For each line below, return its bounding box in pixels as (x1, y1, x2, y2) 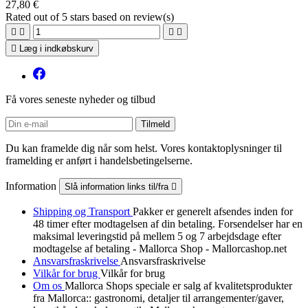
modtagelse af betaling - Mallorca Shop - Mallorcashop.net (33, 242, 287, 254)
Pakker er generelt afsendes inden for (133, 205, 293, 217)
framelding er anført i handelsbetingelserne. (5, 154, 192, 166)
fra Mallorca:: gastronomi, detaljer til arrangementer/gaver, (33, 291, 284, 304)
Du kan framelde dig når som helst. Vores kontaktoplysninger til (5, 142, 282, 154)
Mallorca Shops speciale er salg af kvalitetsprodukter (65, 279, 292, 291)
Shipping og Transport (33, 205, 133, 217)
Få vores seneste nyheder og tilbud (5, 93, 155, 105)
